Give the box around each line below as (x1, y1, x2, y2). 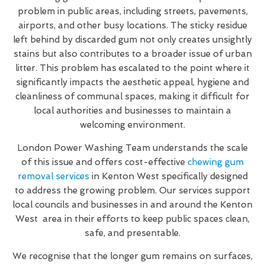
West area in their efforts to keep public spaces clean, (15, 213, 250, 224)
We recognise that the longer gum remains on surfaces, (12, 250, 253, 261)
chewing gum (188, 156, 244, 167)
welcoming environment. (80, 119, 185, 130)
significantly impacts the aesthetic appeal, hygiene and (16, 76, 249, 88)
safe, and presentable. (85, 227, 180, 238)
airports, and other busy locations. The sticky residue (18, 20, 247, 31)
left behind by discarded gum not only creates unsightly (13, 34, 252, 45)
